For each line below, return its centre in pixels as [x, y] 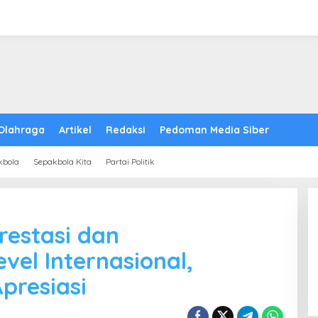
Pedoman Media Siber [214, 130]
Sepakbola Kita [62, 161]
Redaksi [126, 130]
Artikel [75, 130]
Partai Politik [130, 161]
